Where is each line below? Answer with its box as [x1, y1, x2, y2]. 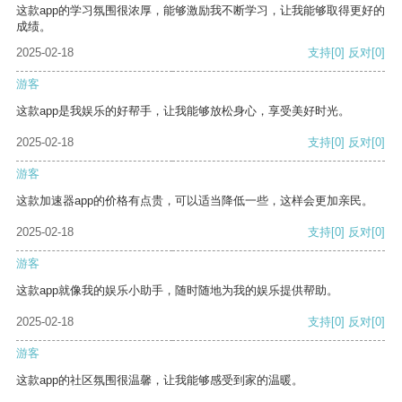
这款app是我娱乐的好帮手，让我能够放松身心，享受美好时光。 [16, 104, 350, 118]
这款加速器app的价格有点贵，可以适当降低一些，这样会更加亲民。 [16, 194, 373, 208]
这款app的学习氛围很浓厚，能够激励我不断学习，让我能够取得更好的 [16, 4, 385, 18]
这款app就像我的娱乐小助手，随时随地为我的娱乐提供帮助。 [16, 284, 338, 298]
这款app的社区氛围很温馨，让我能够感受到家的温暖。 [16, 373, 303, 388]
